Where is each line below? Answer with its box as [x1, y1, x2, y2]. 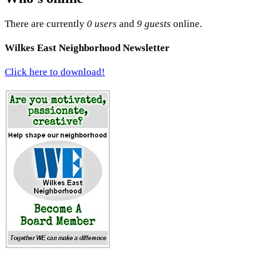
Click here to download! [5, 66, 105, 78]
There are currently [5, 18, 87, 29]
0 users [87, 18, 117, 29]
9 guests [137, 18, 171, 29]
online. [171, 18, 202, 29]
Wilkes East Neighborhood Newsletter [5, 42, 170, 53]
